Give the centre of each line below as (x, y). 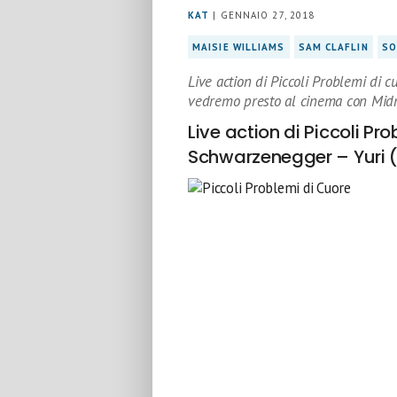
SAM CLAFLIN (333, 47)
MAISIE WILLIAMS (239, 47)
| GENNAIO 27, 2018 (262, 15)
